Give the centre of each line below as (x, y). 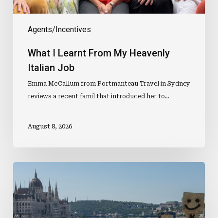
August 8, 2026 (50, 127)
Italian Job (51, 67)
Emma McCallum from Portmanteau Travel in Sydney (109, 83)
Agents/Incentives (59, 29)
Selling (27, 167)
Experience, (37, 193)
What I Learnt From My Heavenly (99, 53)
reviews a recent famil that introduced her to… (98, 96)
